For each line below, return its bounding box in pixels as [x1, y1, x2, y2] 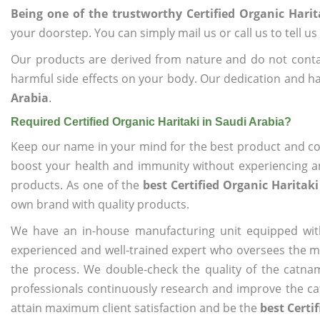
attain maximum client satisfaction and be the [11, 300, 260, 316]
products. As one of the [11, 177, 143, 193]
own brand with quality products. [11, 196, 189, 212]
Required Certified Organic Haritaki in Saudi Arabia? [11, 116, 291, 128]
